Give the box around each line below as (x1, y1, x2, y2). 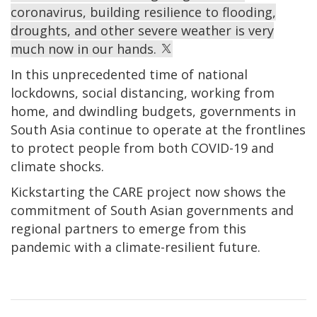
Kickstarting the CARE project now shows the (11, 183, 286, 200)
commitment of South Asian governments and (11, 201, 294, 219)
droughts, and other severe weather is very (11, 21, 274, 39)
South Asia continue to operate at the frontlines (11, 120, 306, 138)
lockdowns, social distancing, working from (11, 83, 275, 101)
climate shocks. (11, 157, 104, 175)
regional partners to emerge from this (11, 219, 246, 237)
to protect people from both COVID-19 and (11, 139, 274, 156)
